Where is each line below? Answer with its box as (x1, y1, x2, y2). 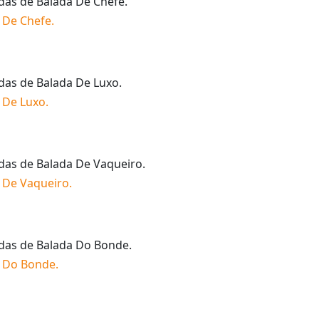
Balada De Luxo (36, 74, 119, 90)
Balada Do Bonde (36, 236, 129, 253)
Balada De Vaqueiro (36, 155, 142, 172)
